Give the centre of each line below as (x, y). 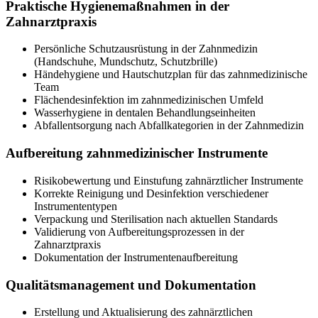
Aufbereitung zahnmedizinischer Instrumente (137, 153)
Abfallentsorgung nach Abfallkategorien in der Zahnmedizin (169, 126)
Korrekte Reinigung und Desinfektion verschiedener (151, 193)
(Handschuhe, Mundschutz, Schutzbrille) (126, 62)
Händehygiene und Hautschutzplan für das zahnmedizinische (171, 75)
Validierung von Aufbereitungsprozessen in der (139, 231)
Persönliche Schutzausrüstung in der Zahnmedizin (146, 49)
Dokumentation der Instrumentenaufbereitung (136, 257)
